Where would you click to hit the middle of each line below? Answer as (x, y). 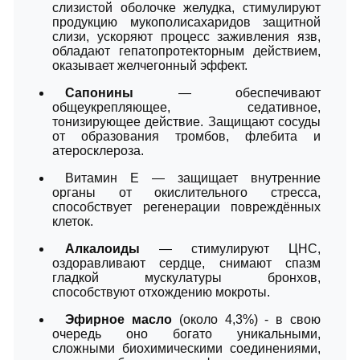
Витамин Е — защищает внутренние (193, 178)
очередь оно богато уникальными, (186, 333)
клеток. (73, 221)
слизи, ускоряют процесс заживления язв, (186, 36)
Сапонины (99, 92)
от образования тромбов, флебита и (186, 136)
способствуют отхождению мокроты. (161, 292)
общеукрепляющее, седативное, (186, 107)
